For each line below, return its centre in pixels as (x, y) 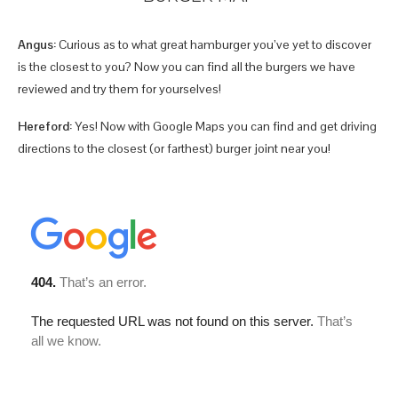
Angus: (37, 45)
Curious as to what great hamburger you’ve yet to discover (214, 45)
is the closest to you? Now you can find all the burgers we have (187, 67)
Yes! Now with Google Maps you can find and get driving (224, 127)
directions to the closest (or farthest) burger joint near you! (174, 149)
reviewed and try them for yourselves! (119, 89)
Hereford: (45, 127)
